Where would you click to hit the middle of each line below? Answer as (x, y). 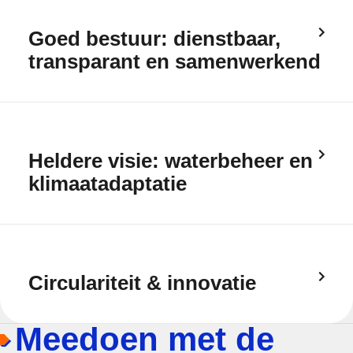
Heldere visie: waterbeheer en (171, 161)
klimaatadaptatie (108, 184)
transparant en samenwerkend (175, 61)
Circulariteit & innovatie (142, 283)
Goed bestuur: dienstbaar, (154, 39)
